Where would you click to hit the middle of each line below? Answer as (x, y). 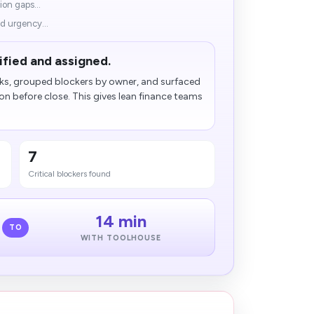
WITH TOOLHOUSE (121, 238)
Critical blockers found (70, 174)
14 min (121, 221)
